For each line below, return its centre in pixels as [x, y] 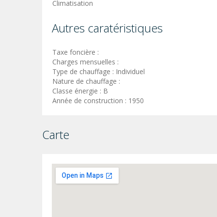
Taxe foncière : [77, 52]
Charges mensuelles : [86, 62]
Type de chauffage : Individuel [99, 72]
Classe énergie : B [80, 91]
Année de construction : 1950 [98, 101]
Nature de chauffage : [87, 81]
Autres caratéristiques [107, 28]
